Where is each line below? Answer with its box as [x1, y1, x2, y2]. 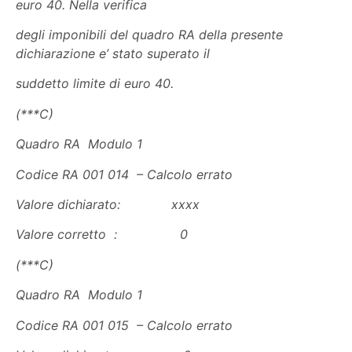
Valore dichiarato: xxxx [16, 196, 200, 213]
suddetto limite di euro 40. [16, 75, 174, 92]
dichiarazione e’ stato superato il [16, 46, 210, 62]
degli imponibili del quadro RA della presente [16, 27, 283, 43]
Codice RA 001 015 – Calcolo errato [16, 317, 233, 333]
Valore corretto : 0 [16, 226, 188, 243]
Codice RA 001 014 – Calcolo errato [16, 166, 233, 182]
